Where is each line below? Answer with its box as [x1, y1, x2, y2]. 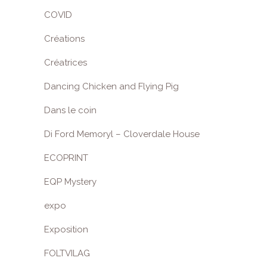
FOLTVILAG [44, 248, 90, 259]
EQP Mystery [44, 176, 97, 187]
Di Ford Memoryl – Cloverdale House [44, 129, 200, 139]
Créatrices [44, 57, 87, 68]
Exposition [44, 224, 88, 235]
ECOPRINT [44, 153, 88, 163]
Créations [44, 33, 85, 44]
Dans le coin [44, 105, 97, 116]
